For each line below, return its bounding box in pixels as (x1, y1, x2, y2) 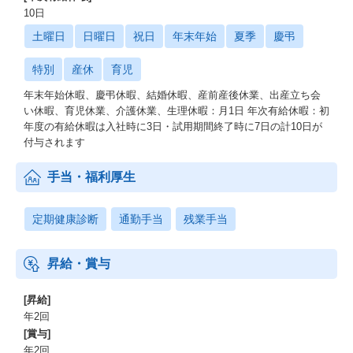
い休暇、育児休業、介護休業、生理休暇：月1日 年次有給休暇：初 (24, 105, 329, 117)
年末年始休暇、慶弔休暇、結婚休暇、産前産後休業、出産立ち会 (24, 89, 321, 101)
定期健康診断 (32, 213, 98, 225)
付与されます (24, 136, 85, 148)
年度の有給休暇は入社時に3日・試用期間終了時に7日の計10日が (24, 121, 322, 132)
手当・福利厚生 (47, 170, 136, 184)
